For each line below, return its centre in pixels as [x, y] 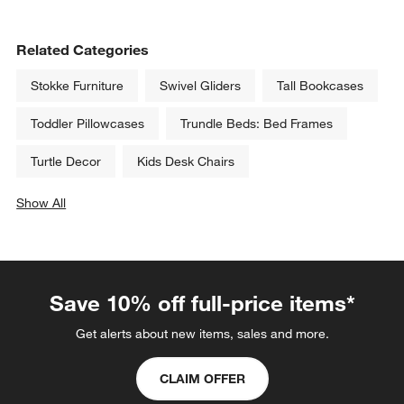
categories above [91, 221]
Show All [41, 203]
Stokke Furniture [78, 86]
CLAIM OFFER [202, 379]
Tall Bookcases [321, 86]
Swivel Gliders [201, 86]
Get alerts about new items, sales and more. [202, 334]
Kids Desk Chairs [186, 162]
